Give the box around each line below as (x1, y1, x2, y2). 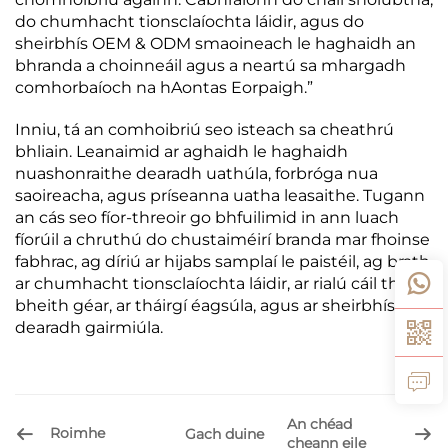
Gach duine (184, 424, 264, 443)
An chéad (286, 414, 352, 433)
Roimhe (50, 424, 105, 443)
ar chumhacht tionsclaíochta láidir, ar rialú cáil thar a (15, 273, 427, 293)
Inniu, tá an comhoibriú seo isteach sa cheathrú (15, 119, 394, 139)
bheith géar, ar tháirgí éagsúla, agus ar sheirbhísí (15, 295, 399, 315)
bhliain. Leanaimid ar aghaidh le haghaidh (15, 141, 348, 161)
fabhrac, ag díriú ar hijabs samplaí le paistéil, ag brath (15, 251, 430, 271)
